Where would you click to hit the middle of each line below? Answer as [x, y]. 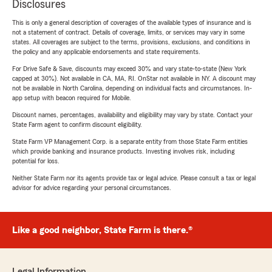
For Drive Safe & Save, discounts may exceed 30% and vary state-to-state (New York [129, 69]
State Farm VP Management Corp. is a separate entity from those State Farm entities [130, 142]
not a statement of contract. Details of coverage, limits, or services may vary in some [128, 32]
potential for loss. [36, 161]
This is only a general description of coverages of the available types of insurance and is [132, 23]
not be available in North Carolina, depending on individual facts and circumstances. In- [132, 88]
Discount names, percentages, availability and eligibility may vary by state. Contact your [132, 115]
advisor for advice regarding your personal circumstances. [92, 188]
